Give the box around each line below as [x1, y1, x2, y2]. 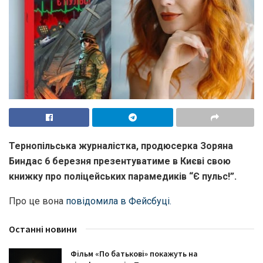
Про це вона [9, 195, 66, 207]
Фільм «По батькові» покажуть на [70, 248, 198, 259]
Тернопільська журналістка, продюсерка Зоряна [9, 140, 233, 152]
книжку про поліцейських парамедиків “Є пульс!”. [9, 171, 237, 183]
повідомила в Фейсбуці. [66, 195, 171, 207]
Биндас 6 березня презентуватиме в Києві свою [9, 156, 231, 167]
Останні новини [9, 223, 77, 235]
